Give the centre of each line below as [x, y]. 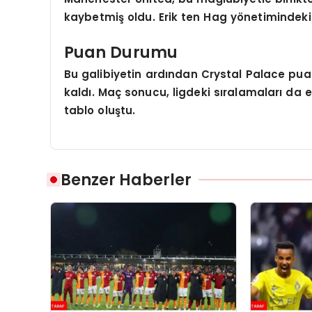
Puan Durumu [121, 52]
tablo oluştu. [100, 111]
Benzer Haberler [126, 179]
